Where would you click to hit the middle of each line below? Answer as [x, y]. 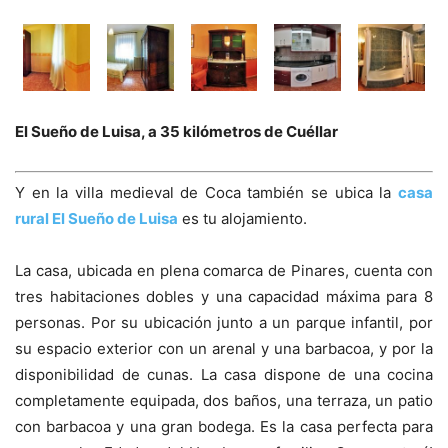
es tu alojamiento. [242, 219]
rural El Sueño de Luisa [96, 219]
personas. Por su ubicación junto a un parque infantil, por [224, 323]
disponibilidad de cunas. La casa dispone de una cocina [224, 375]
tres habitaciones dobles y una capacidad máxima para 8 [224, 297]
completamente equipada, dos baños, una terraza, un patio [224, 401]
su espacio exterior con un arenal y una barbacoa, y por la [224, 349]
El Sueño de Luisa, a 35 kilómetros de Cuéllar [176, 131]
